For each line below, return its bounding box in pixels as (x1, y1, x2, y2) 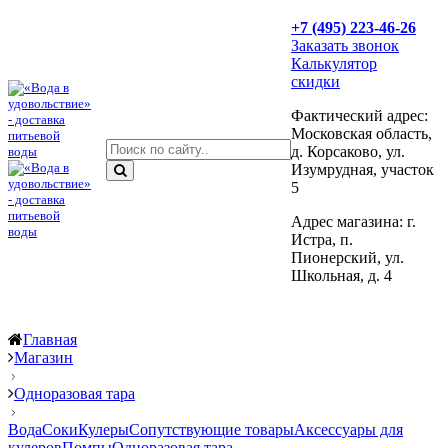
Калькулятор (291, 55, 377, 72)
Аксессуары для (294, 421, 403, 438)
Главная (23, 331, 77, 348)
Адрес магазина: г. (291, 213, 416, 230)
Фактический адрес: (291, 107, 428, 124)
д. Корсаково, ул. (291, 143, 405, 160)
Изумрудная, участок (291, 161, 434, 178)
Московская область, (291, 125, 432, 142)
